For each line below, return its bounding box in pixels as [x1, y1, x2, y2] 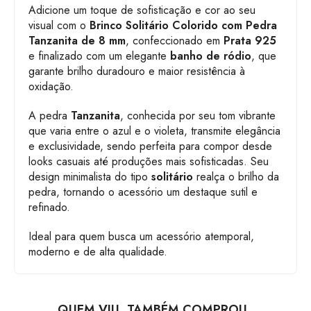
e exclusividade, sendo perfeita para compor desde [28, 138, 272, 154]
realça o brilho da [193, 169, 279, 185]
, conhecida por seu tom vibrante [120, 108, 276, 124]
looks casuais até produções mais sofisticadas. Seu [28, 153, 269, 169]
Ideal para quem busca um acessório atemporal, [28, 228, 254, 244]
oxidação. [28, 78, 74, 94]
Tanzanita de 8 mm [28, 33, 126, 49]
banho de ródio [170, 48, 251, 64]
